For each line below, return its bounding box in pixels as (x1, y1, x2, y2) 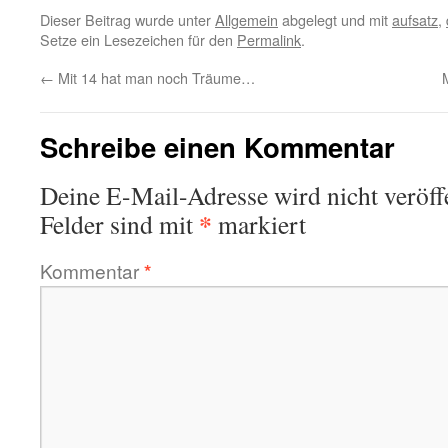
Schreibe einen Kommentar (40, 127, 395, 166)
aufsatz (392, 9, 438, 30)
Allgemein (215, 9, 278, 30)
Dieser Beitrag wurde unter (40, 9, 215, 30)
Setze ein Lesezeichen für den (40, 29, 237, 50)
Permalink (237, 29, 301, 50)
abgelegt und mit (278, 9, 392, 30)
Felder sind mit (40, 207, 199, 241)
